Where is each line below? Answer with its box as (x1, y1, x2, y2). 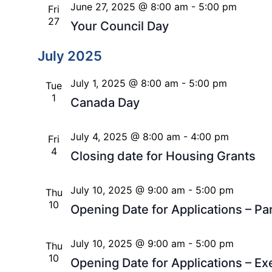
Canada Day (70, 95, 140, 110)
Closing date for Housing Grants (70, 149, 256, 164)
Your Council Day (70, 19, 169, 34)
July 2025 (37, 48, 102, 64)
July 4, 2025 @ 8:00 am (70, 131, 180, 143)
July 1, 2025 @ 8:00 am (70, 77, 178, 90)
